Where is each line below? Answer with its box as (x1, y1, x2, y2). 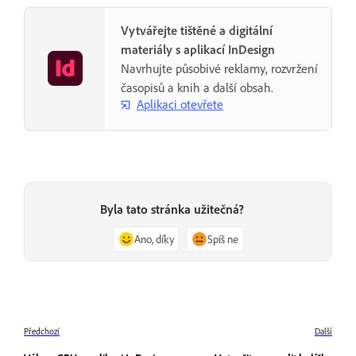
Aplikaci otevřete (137, 96, 223, 113)
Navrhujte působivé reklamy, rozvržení (121, 60, 318, 76)
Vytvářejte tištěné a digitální (121, 21, 273, 38)
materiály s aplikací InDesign (121, 41, 275, 57)
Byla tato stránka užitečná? (99, 200, 244, 217)
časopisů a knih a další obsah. (121, 79, 273, 95)
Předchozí (24, 326, 60, 338)
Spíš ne (207, 231, 238, 246)
